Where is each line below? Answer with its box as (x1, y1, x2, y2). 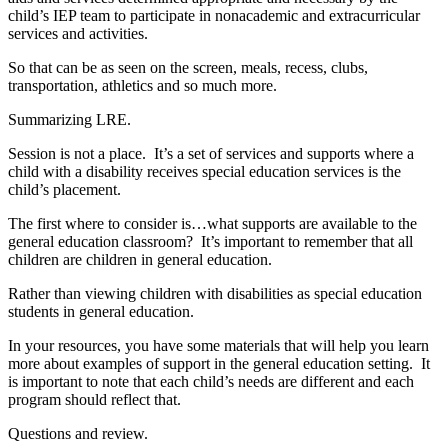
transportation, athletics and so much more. (8, 76, 277, 94)
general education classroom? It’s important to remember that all (8, 232, 413, 250)
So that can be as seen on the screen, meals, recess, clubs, (8, 58, 368, 76)
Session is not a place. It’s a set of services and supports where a (8, 144, 414, 162)
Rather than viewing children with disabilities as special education (8, 284, 422, 302)
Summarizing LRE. (8, 110, 131, 128)
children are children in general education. (8, 250, 272, 268)
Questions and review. (8, 424, 148, 442)
